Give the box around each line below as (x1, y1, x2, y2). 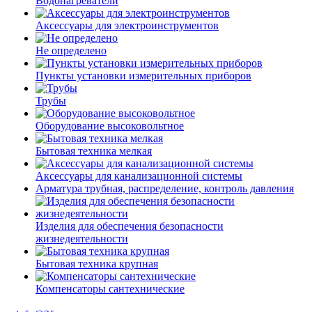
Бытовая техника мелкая (36, 145, 152, 157)
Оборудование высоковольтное (36, 120, 184, 132)
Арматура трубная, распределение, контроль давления (36, 182, 294, 194)
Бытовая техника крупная (36, 258, 158, 270)
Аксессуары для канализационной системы (36, 170, 242, 182)
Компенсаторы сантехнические (36, 283, 185, 295)
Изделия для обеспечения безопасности (36, 220, 224, 232)
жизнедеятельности (36, 233, 128, 244)
